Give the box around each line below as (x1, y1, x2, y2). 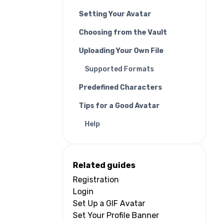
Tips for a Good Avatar (79, 102, 160, 111)
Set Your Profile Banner (73, 211, 159, 221)
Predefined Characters (79, 83, 162, 92)
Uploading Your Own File (79, 47, 164, 55)
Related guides (73, 161, 135, 170)
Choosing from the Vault (79, 28, 167, 37)
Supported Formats (85, 65, 154, 74)
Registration (73, 175, 119, 185)
